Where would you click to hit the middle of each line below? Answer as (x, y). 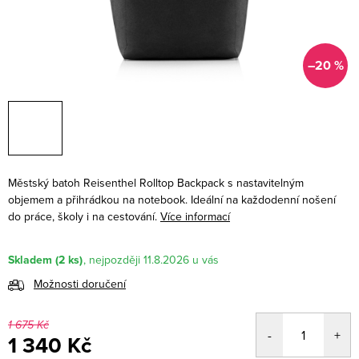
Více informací (195, 216)
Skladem (30, 260)
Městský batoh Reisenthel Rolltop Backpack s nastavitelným (156, 183)
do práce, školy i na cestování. (84, 216)
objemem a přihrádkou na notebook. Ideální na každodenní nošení (172, 200)
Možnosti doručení (80, 284)
